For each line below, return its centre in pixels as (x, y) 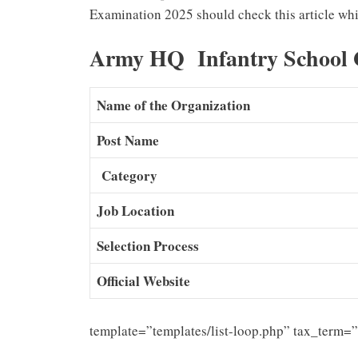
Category (127, 176)
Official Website (143, 281)
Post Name (128, 141)
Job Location (135, 211)
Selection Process (148, 246)
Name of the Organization (173, 105)
